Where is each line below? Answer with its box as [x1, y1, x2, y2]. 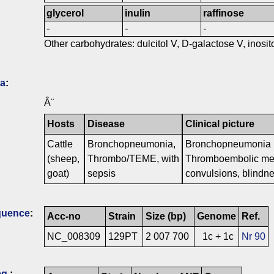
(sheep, [47, 154, 80, 165]
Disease [87, 119, 125, 130]
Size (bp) [146, 211, 186, 222]
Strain [108, 211, 136, 222]
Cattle [47, 139, 73, 150]
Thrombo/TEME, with [87, 154, 179, 165]
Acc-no [47, 211, 81, 222]
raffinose [203, 8, 245, 19]
